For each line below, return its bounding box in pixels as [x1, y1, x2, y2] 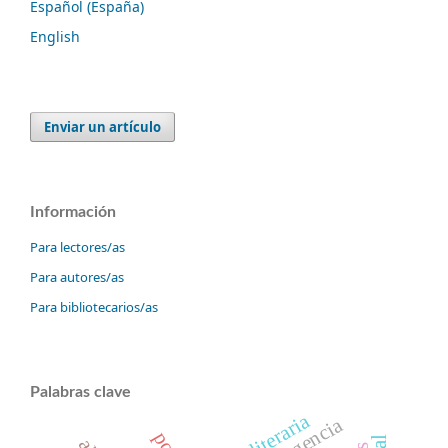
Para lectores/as [30, 238, 125, 257]
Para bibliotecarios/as [30, 298, 158, 317]
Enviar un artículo [44, 118, 162, 137]
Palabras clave [30, 384, 131, 401]
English [30, 27, 80, 47]
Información [30, 204, 116, 221]
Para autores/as [30, 268, 124, 287]
